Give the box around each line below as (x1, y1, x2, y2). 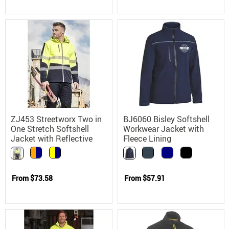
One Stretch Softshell (11, 123, 89, 134)
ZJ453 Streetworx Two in (11, 113, 102, 125)
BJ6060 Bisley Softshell (123, 113, 210, 125)
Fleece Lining (123, 132, 171, 144)
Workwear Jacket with (123, 123, 204, 134)
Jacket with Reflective (11, 132, 93, 144)
